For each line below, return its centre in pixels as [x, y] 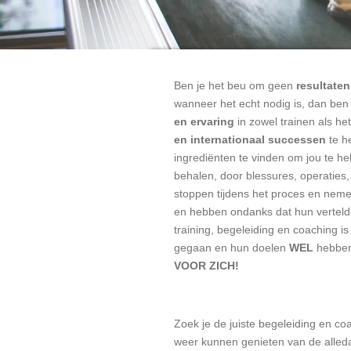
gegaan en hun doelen [232, 248]
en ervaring [206, 121]
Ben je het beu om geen [235, 85]
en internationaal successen [250, 139]
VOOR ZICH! [206, 266]
